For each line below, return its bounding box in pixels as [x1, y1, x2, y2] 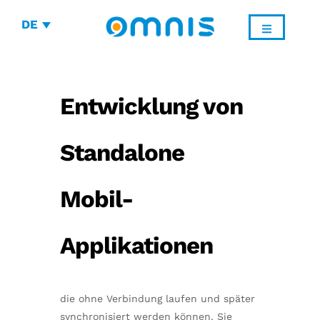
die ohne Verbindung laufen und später [60, 293, 255, 304]
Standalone [60, 139, 184, 166]
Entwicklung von [60, 92, 243, 120]
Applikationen [60, 231, 213, 259]
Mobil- [60, 185, 133, 213]
